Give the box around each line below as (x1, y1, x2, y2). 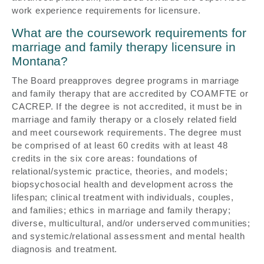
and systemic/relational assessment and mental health (12, 231, 245, 242)
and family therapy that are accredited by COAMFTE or (12, 88, 249, 99)
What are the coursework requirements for (12, 25, 246, 39)
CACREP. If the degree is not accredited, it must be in (12, 101, 243, 112)
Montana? (12, 54, 68, 68)
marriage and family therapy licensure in (12, 39, 236, 54)
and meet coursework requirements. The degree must (12, 127, 242, 138)
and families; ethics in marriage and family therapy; (12, 205, 231, 216)
